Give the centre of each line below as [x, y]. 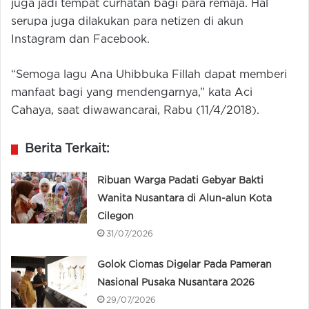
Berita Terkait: [67, 149]
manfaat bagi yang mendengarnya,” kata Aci [132, 93]
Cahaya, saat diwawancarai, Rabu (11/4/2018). [135, 111]
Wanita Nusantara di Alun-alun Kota [185, 199]
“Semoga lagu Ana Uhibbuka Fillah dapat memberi [149, 75]
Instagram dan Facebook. [80, 40]
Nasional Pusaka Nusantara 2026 [176, 283]
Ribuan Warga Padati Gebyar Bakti [181, 181]
